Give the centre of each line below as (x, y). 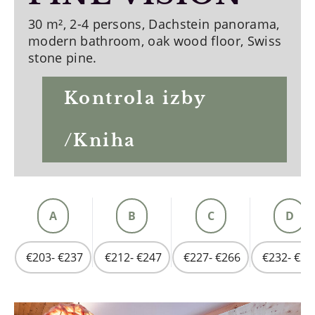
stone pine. (63, 58)
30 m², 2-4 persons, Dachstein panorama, (154, 24)
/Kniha (100, 140)
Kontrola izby (136, 98)
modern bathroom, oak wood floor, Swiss (155, 41)
